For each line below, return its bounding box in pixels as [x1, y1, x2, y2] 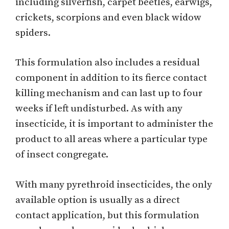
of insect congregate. [15, 149, 108, 161]
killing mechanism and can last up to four [15, 87, 202, 100]
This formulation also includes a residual [15, 57, 200, 69]
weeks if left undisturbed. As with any [15, 103, 182, 115]
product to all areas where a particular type [15, 133, 208, 146]
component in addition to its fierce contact [15, 72, 207, 84]
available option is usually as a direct [15, 194, 180, 206]
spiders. [15, 27, 51, 39]
